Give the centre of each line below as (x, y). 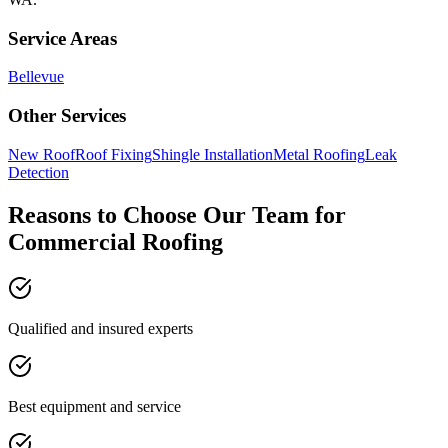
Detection (38, 172)
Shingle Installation (212, 154)
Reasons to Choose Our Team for (177, 214)
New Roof (41, 154)
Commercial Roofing (115, 241)
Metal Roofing (319, 154)
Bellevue (36, 77)
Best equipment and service (94, 406)
